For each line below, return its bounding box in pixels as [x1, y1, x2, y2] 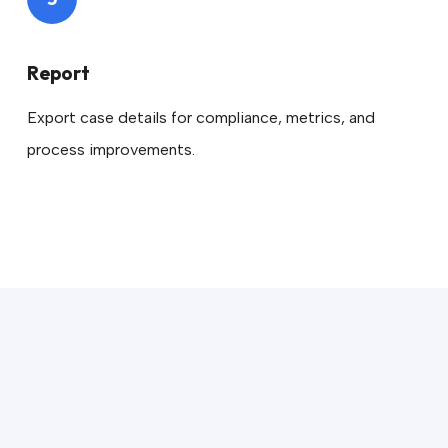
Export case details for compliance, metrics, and [26, 108, 375, 127]
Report [26, 61, 90, 85]
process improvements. [26, 140, 195, 159]
